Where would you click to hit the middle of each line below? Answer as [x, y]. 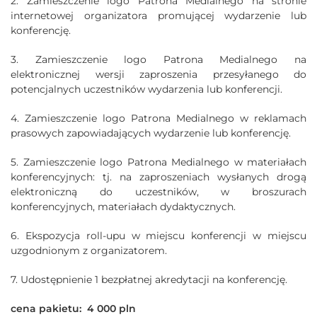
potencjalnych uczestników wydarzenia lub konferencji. [146, 89]
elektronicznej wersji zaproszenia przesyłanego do [158, 74]
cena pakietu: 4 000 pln [73, 308]
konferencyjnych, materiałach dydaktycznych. [123, 206]
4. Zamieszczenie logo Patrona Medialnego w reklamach [158, 118]
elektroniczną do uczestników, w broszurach [158, 191]
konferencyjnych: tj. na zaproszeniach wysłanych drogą [158, 177]
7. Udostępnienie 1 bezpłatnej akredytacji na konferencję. [149, 279]
